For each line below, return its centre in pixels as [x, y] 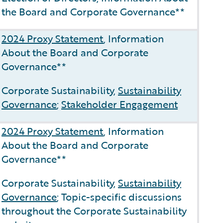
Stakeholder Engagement [119, 104]
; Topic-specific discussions [119, 197]
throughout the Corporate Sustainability [94, 211]
